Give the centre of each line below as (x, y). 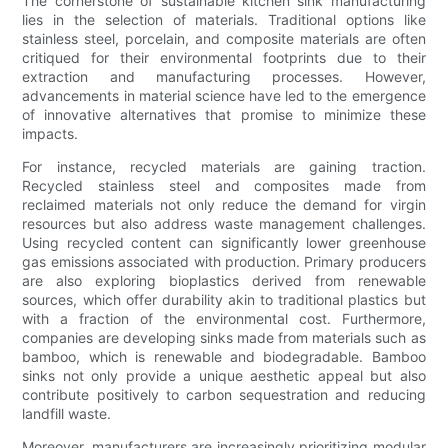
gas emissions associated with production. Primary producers (224, 262)
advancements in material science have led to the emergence (224, 96)
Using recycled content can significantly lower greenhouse (224, 243)
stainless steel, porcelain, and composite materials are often (224, 39)
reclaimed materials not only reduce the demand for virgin (224, 205)
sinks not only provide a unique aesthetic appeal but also (224, 376)
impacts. (50, 134)
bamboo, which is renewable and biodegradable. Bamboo (224, 357)
